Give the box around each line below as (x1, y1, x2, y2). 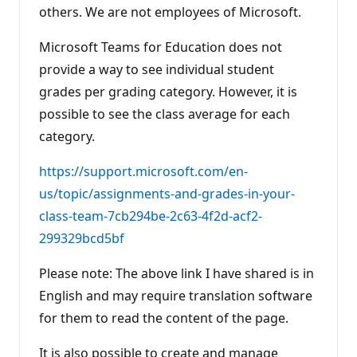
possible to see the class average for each (39, 105, 290, 124)
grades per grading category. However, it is (39, 83, 297, 101)
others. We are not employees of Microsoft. (39, 3, 301, 22)
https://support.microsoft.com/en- (39, 163, 248, 181)
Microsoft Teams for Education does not (39, 38, 282, 57)
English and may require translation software (39, 287, 312, 305)
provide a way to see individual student (39, 61, 274, 79)
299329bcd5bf (39, 229, 124, 248)
